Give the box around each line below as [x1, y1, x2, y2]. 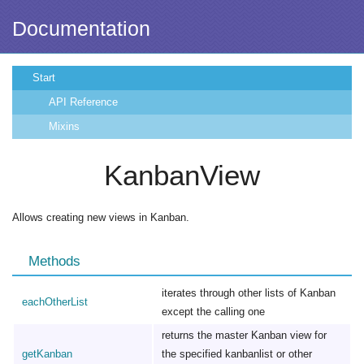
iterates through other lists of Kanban [162, 287, 336, 299]
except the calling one [162, 305, 265, 318]
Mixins [49, 120, 80, 132]
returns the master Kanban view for [162, 329, 327, 341]
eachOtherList [22, 296, 88, 308]
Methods [28, 253, 80, 269]
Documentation [12, 17, 150, 40]
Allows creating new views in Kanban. [12, 211, 189, 223]
